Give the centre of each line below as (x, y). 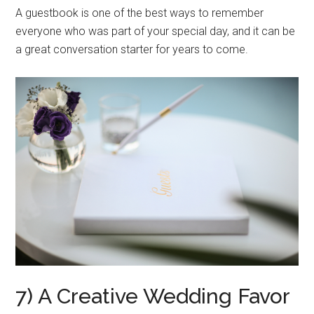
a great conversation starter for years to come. (132, 49)
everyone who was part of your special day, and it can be (156, 31)
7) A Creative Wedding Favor (153, 296)
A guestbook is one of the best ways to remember (140, 13)
